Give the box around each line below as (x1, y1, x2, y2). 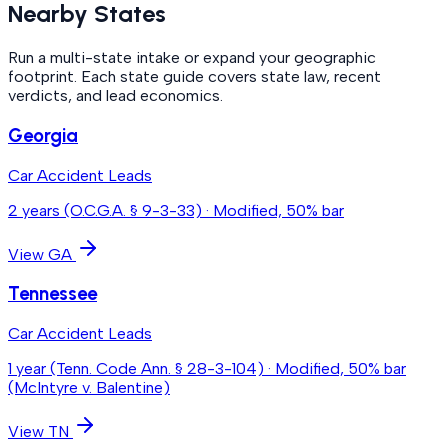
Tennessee (8, 282, 97, 306)
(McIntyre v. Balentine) (8, 378, 170, 398)
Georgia (8, 123, 78, 147)
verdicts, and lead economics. (8, 86, 223, 106)
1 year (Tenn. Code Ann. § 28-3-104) (8, 359, 264, 379)
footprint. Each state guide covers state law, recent (8, 67, 381, 87)
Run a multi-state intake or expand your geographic (8, 48, 376, 68)
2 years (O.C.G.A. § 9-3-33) (8, 200, 202, 220)
